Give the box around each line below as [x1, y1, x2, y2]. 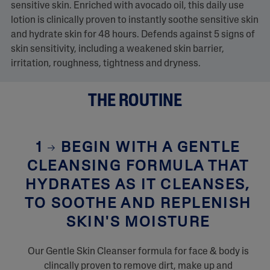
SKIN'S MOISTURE [66, 215, 210, 230]
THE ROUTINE [87, 92, 183, 110]
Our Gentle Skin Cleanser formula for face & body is [27, 246, 249, 257]
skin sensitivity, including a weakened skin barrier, [10, 44, 224, 54]
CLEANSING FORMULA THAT [27, 159, 250, 174]
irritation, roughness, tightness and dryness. [10, 58, 201, 69]
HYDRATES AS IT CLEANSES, [25, 178, 251, 193]
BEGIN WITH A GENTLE [56, 140, 240, 155]
